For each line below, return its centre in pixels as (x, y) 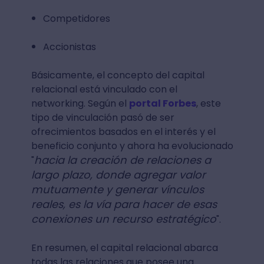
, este (208, 103)
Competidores (76, 18)
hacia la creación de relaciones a (122, 160)
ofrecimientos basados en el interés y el (123, 131)
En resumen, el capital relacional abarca (124, 247)
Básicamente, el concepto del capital (118, 75)
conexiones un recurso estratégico (123, 219)
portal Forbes (162, 103)
